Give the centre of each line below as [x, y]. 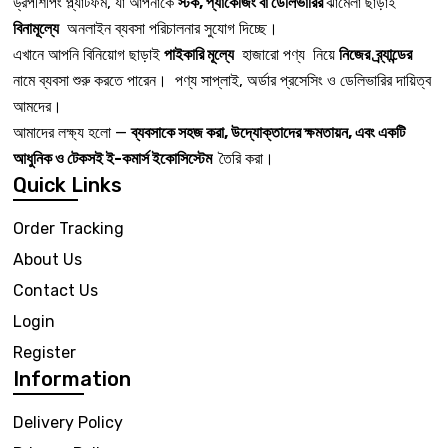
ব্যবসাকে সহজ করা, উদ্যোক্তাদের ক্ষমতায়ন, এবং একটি [268, 132]
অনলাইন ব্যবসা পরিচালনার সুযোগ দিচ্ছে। [168, 28]
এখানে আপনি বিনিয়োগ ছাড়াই [88, 54]
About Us [47, 259]
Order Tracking [68, 228]
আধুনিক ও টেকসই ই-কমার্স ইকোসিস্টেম [114, 158]
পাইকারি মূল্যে [199, 54]
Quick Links [67, 185]
